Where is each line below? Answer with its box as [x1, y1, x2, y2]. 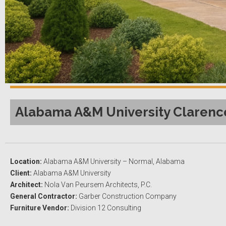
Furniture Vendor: [10, 204, 69, 212]
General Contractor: [10, 192, 77, 201]
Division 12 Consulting [69, 204, 141, 212]
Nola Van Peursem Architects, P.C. [43, 181, 152, 189]
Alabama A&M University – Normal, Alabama [42, 157, 185, 166]
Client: [10, 169, 32, 178]
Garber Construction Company [77, 192, 177, 201]
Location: [10, 157, 42, 166]
